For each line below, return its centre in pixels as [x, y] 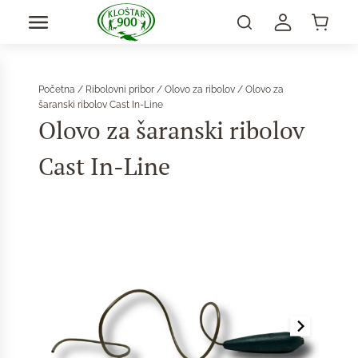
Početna [57, 89]
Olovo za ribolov [200, 89]
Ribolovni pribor [120, 89]
